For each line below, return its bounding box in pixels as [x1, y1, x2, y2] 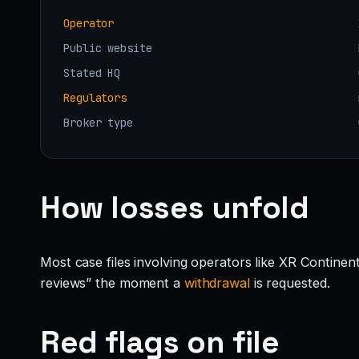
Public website [63, 40, 152, 55]
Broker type [63, 115, 133, 130]
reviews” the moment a [40, 274, 184, 291]
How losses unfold [40, 188, 309, 228]
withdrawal [184, 274, 250, 291]
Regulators [63, 90, 127, 105]
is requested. [249, 274, 330, 291]
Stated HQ [63, 65, 121, 80]
